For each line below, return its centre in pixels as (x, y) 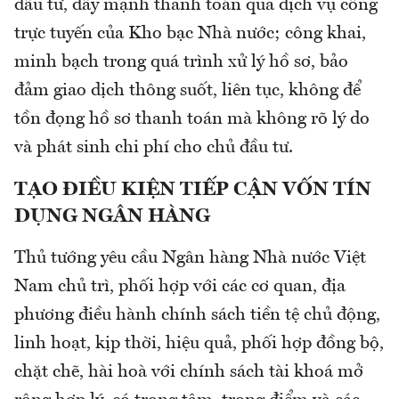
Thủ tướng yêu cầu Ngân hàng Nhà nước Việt (190, 259)
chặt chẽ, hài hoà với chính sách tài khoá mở (189, 373)
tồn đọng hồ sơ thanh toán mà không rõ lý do (192, 120)
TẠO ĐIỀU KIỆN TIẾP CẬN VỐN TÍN (193, 190)
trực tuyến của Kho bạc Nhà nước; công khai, (190, 34)
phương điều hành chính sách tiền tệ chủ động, (197, 316)
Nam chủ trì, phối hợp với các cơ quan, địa (180, 287)
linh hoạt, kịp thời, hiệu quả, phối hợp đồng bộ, (199, 344)
